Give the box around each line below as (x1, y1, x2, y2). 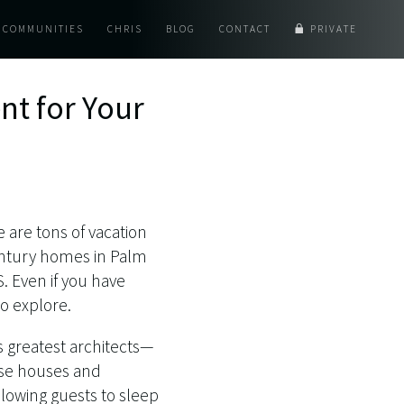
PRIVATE (310, 22, 357, 35)
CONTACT (219, 22, 271, 35)
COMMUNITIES (3, 22, 84, 35)
